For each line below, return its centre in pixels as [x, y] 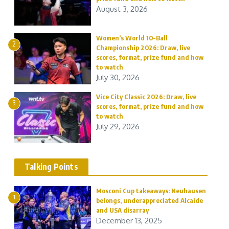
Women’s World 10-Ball [132, 38]
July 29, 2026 [118, 127]
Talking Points [51, 167]
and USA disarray [122, 210]
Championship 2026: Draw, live [143, 48]
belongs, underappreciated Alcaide [150, 200]
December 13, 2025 [129, 221]
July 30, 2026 [118, 77]
